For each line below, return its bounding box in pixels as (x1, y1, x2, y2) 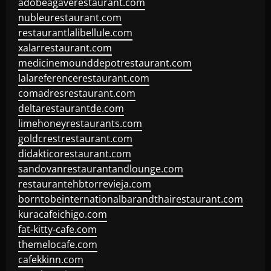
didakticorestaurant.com (18, 147, 131, 160)
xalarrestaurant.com (18, 41, 112, 54)
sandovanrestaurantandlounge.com (18, 162, 183, 175)
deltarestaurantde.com (18, 102, 124, 115)
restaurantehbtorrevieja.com (18, 177, 151, 191)
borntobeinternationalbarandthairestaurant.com (18, 192, 243, 206)
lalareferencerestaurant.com (18, 71, 149, 85)
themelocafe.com (18, 238, 97, 251)
